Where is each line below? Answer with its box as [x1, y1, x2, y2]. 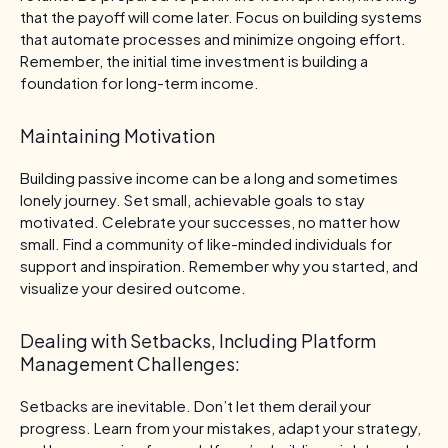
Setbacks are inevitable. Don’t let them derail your [20, 395, 371, 415]
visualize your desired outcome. [20, 277, 246, 297]
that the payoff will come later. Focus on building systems [20, 6, 422, 26]
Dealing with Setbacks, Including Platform [20, 328, 376, 352]
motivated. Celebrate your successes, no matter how [20, 211, 400, 231]
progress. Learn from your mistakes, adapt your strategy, [20, 417, 421, 437]
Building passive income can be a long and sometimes [20, 167, 398, 187]
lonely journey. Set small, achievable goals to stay [20, 189, 365, 209]
